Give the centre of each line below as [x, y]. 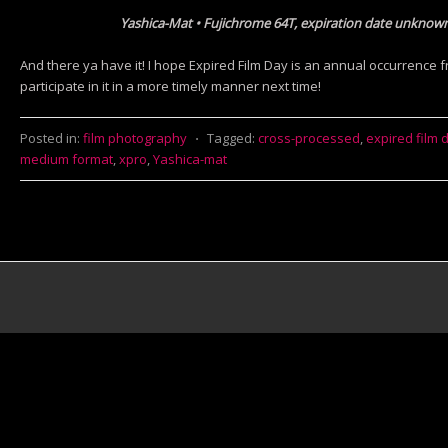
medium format [66, 159]
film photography [135, 138]
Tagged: [231, 138]
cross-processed [309, 138]
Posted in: [50, 138]
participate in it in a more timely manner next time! [170, 86]
